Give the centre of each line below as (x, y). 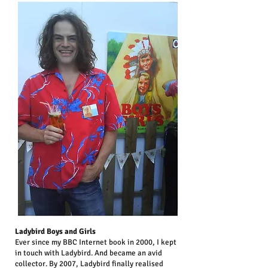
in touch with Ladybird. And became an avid (89, 253)
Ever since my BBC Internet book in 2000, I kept (96, 242)
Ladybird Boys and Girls (55, 232)
